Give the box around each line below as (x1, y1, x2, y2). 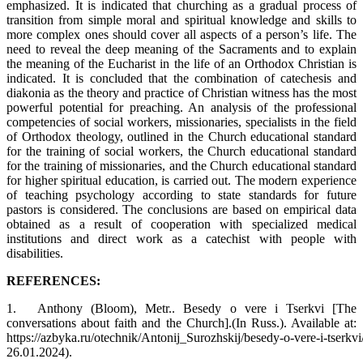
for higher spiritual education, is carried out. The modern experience (6, 173, 357, 187)
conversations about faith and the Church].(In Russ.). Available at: (6, 315, 357, 330)
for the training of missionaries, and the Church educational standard (6, 158, 357, 173)
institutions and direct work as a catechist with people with (6, 231, 357, 246)
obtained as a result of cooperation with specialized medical (6, 216, 357, 231)
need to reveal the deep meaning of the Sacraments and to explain (6, 41, 357, 56)
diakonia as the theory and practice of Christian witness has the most (6, 85, 357, 100)
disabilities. (6, 246, 63, 260)
